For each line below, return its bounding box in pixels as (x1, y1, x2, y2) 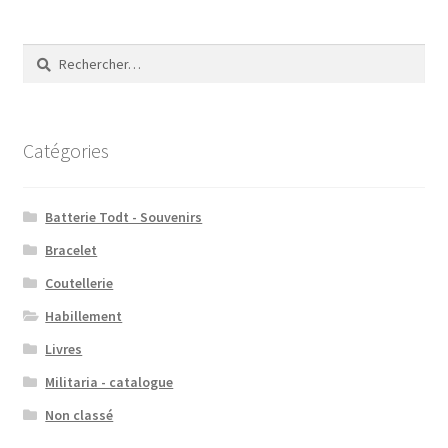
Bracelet (45, 240, 98, 259)
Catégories (22, 138, 109, 164)
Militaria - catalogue (45, 372, 174, 391)
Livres (45, 339, 83, 358)
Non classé (45, 405, 114, 424)
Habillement (45, 306, 123, 325)
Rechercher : (21, 45, 98, 64)
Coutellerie (45, 273, 114, 292)
